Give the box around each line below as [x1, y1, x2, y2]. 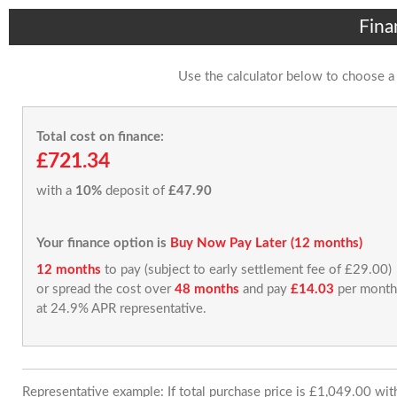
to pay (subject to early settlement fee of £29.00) [101, 262, 392, 276]
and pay [239, 282, 291, 296]
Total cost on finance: [36, 129, 164, 144]
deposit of [102, 184, 168, 198]
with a [36, 184, 75, 198]
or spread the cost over [36, 282, 175, 296]
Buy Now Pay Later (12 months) [170, 237, 362, 250]
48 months [175, 282, 239, 296]
